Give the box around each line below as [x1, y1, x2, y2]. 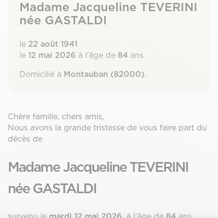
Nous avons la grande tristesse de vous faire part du [8, 123, 207, 132]
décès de [8, 134, 42, 143]
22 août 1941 [28, 39, 77, 48]
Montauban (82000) [64, 70, 145, 78]
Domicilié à [19, 70, 64, 78]
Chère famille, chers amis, [8, 112, 104, 121]
